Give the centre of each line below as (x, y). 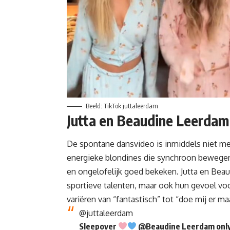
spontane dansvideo (117, 143)
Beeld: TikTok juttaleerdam (122, 106)
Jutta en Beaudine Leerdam (148, 121)
